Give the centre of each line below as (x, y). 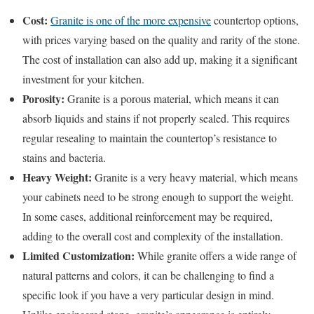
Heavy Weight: (57, 177)
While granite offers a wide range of (216, 256)
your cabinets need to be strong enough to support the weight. (158, 197)
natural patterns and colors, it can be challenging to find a (148, 275)
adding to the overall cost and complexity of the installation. (153, 236)
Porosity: (43, 99)
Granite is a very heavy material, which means (195, 177)
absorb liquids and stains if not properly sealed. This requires (156, 118)
